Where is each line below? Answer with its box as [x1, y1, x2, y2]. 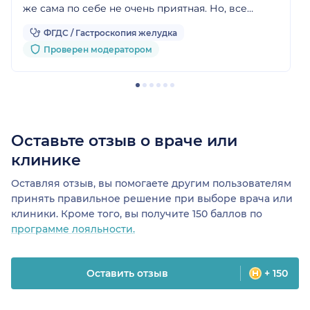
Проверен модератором [44, 44, 152, 55]
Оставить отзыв [86, 267, 168, 280]
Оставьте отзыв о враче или [11, 131, 237, 151]
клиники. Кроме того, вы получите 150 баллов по [11, 208, 262, 221]
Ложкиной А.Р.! [23, 33, 100, 46]
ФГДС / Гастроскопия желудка [44, 28, 177, 39]
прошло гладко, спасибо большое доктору [23, 17, 241, 30]
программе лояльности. [11, 223, 135, 236]
